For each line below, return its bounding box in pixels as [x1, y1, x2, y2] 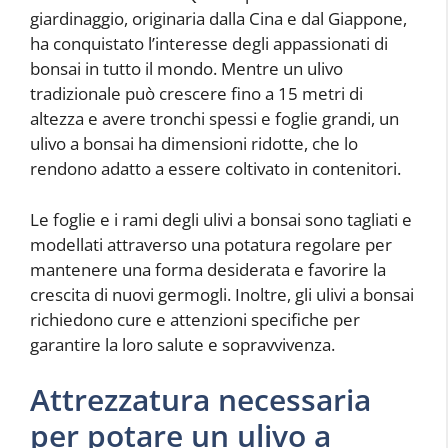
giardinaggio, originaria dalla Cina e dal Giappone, [30, 7, 407, 30]
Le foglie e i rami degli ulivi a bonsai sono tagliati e [30, 207, 412, 231]
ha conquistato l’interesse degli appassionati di [30, 32, 388, 55]
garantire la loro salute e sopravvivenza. [30, 332, 335, 356]
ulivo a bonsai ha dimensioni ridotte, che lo [30, 132, 358, 155]
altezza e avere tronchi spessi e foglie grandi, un [30, 107, 399, 130]
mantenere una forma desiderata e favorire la [30, 257, 386, 281]
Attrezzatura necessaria [30, 379, 371, 420]
